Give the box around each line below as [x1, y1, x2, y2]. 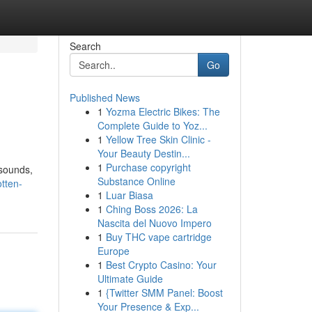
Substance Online [97, 174, 175, 188]
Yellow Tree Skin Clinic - [105, 132, 211, 146]
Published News [69, 91, 140, 104]
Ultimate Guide [97, 272, 163, 286]
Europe [97, 244, 130, 258]
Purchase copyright [105, 160, 191, 174]
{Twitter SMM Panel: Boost [105, 286, 223, 299]
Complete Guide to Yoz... [97, 118, 208, 132]
